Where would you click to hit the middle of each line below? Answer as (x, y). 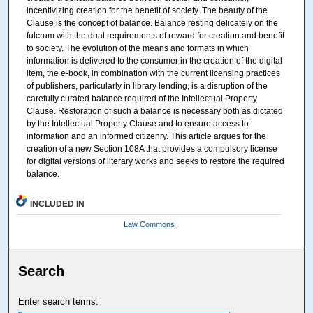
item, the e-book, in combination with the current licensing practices (153, 73)
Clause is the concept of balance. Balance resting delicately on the (152, 23)
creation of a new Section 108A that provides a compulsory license (152, 148)
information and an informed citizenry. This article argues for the (146, 136)
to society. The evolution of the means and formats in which (137, 48)
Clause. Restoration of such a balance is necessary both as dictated (154, 111)
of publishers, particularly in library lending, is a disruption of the (147, 86)
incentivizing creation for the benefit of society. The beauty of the (147, 10)
